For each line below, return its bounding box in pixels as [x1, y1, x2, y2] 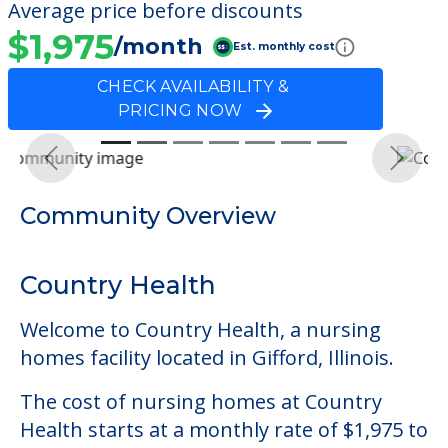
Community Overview [20, 200, 276, 230]
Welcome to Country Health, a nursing [20, 315, 381, 343]
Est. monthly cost [233, 40, 335, 54]
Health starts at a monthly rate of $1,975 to [20, 415, 428, 443]
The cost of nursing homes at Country [20, 387, 382, 415]
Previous [49, 158, 120, 178]
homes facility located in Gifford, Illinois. [20, 343, 394, 371]
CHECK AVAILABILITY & [96, 76, 295, 96]
